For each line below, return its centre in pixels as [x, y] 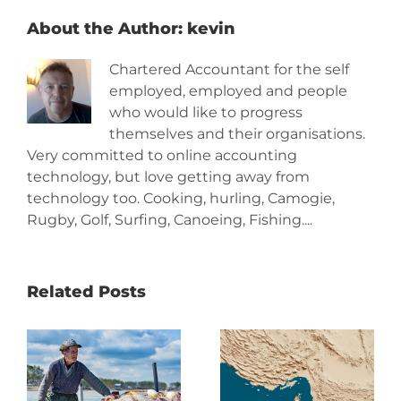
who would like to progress [206, 113]
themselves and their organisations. [237, 134]
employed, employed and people [228, 91]
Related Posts [86, 292]
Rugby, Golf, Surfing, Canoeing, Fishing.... [170, 220]
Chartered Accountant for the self [229, 70]
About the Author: [107, 29]
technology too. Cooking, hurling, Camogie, [181, 199]
